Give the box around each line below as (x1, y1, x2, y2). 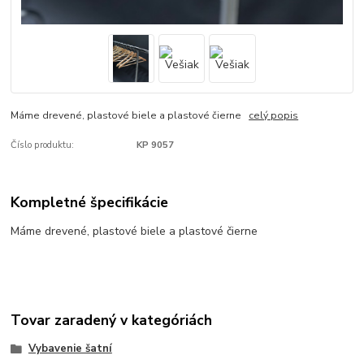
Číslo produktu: (11, 138, 75, 151)
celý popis (249, 109, 299, 123)
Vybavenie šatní (28, 341, 112, 357)
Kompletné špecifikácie (11, 193, 169, 213)
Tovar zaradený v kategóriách (11, 310, 213, 330)
